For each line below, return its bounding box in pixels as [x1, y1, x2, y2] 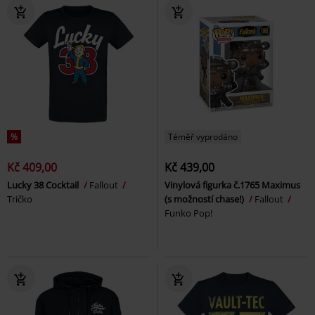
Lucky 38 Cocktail [7, 179, 81, 192]
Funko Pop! [165, 207, 212, 220]
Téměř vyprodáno [168, 131, 238, 143]
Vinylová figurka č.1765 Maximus [165, 179, 300, 192]
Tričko [7, 193, 32, 206]
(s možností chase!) [165, 193, 246, 206]
